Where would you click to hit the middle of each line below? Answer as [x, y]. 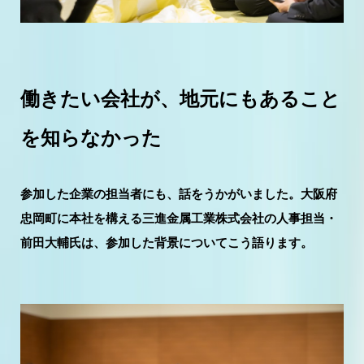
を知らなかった [91, 138]
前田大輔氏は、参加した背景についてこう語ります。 [167, 243]
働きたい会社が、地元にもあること [180, 99]
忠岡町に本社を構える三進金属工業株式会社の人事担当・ [179, 219]
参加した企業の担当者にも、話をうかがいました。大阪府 [179, 194]
